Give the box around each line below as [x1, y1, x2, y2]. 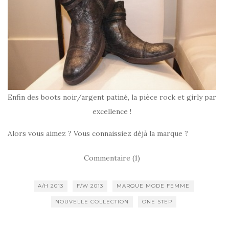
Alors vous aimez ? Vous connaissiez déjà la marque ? [8, 129, 188, 139]
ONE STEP [142, 198, 172, 205]
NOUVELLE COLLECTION [55, 198, 129, 205]
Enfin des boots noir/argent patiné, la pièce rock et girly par [8, 93, 216, 102]
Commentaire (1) [84, 153, 140, 163]
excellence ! [93, 107, 131, 117]
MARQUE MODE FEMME [116, 182, 190, 190]
